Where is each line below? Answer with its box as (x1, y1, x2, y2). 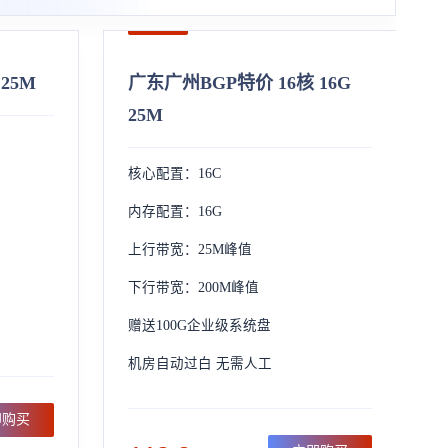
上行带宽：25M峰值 (127, 242, 252, 257)
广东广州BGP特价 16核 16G (127, 73, 351, 93)
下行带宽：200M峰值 (127, 280, 259, 295)
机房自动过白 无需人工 (127, 356, 272, 371)
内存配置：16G (127, 204, 222, 219)
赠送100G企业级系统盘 (127, 318, 271, 333)
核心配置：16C (127, 166, 221, 181)
